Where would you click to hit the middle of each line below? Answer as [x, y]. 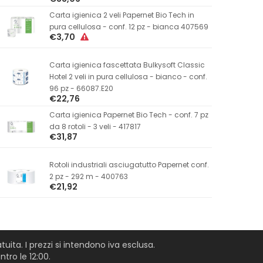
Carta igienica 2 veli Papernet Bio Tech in [122, 15]
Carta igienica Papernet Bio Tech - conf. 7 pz [129, 114]
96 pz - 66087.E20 [81, 88]
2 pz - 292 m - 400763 [88, 176]
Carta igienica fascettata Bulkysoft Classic [127, 65]
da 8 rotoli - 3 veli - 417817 [95, 126]
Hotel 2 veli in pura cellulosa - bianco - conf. [128, 76]
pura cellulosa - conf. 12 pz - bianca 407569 [129, 26]
